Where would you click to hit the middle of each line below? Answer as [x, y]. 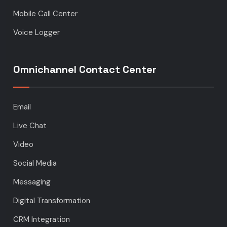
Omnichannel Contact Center [85, 70]
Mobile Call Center [46, 14]
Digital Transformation [52, 201]
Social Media [35, 163]
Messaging [32, 182]
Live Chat [30, 126]
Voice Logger [37, 33]
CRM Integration [42, 220]
